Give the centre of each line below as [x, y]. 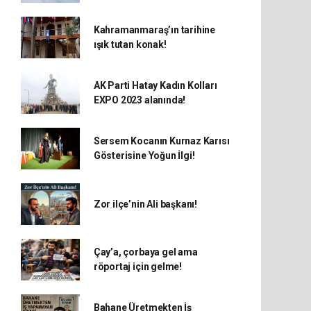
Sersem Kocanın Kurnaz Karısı [161, 141]
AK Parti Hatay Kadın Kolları [155, 85]
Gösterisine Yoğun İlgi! [144, 155]
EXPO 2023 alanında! [140, 100]
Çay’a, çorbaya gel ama [145, 252]
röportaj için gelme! [137, 267]
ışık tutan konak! [130, 44]
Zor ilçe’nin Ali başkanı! [145, 204]
